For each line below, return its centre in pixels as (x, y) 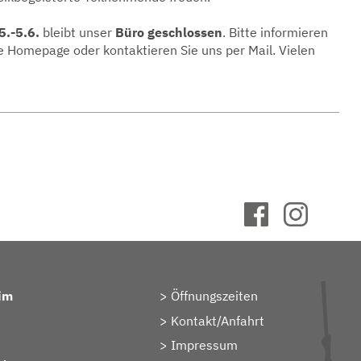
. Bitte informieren (275, 32)
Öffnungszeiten (214, 295)
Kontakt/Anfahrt (217, 320)
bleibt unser (77, 32)
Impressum (204, 345)
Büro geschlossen (169, 32)
